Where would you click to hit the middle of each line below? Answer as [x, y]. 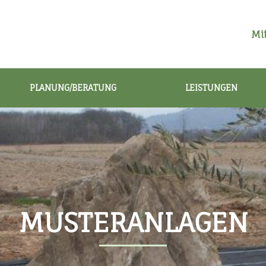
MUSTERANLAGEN [133, 222]
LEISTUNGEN [211, 88]
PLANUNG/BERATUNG [73, 88]
